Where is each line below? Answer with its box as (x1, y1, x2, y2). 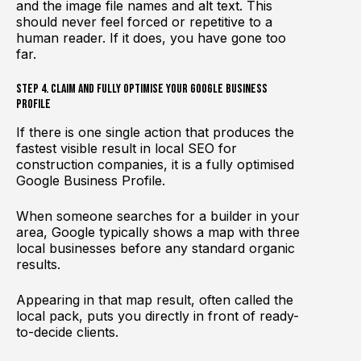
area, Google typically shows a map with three (16, 223, 300, 240)
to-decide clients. (16, 323, 118, 340)
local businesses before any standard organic (16, 239, 295, 256)
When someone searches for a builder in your (16, 207, 300, 224)
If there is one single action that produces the (16, 123, 294, 140)
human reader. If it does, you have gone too (16, 30, 286, 47)
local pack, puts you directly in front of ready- (16, 307, 299, 324)
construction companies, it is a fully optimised (16, 156, 294, 172)
